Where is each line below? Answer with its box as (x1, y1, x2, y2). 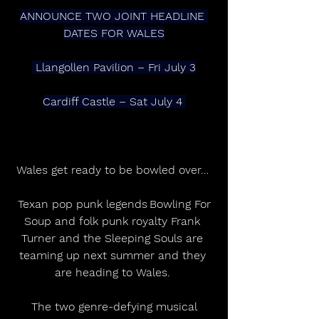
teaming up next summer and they (19, 248, 209, 262)
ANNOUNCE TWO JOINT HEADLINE (20, 9, 208, 23)
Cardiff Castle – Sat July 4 (42, 94, 186, 108)
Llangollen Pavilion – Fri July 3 (36, 60, 196, 74)
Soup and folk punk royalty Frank (24, 214, 204, 228)
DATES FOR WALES (63, 26, 164, 40)
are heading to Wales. (54, 265, 174, 279)
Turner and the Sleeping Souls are (21, 231, 206, 245)
